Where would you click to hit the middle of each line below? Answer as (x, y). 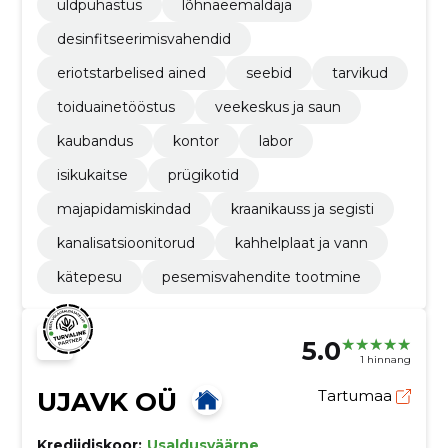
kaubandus (94, 141)
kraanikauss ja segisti (302, 209)
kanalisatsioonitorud (125, 243)
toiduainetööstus (115, 107)
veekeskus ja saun (277, 107)
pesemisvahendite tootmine (261, 277)
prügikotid (203, 175)
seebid (268, 73)
